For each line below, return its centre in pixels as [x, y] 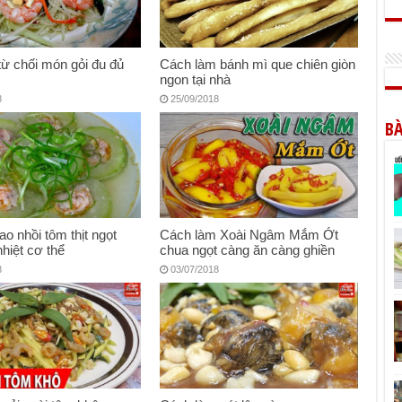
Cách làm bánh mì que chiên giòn [258, 64]
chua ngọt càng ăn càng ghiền [248, 249]
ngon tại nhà [196, 79]
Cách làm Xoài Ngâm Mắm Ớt [249, 234]
